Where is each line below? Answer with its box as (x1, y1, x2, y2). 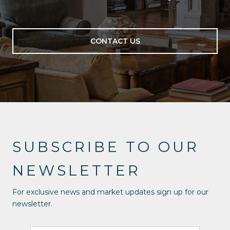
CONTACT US (90, 36, 140, 46)
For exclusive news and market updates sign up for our (12, 187, 208, 197)
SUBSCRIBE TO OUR (12, 138, 199, 156)
